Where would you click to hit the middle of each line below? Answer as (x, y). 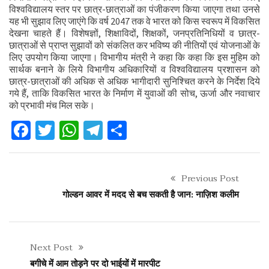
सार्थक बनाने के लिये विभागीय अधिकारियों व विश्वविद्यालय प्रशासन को (134, 69)
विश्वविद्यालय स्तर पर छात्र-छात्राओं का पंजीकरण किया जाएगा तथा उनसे (134, 9)
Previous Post (210, 178)
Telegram (141, 130)
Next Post (51, 247)
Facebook (69, 130)
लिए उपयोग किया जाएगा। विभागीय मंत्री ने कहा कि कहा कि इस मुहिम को (134, 57)
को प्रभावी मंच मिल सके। (52, 105)
